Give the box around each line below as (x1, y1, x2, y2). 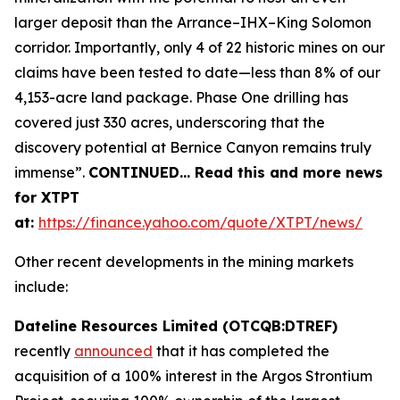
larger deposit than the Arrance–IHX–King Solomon (14, 13, 371, 31)
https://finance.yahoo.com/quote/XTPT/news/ (38, 213, 362, 231)
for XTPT (14, 188, 79, 206)
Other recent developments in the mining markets (14, 253, 354, 271)
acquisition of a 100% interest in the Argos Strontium (14, 367, 372, 385)
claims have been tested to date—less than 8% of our (14, 63, 380, 81)
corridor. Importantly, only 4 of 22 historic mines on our (14, 38, 385, 56)
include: (14, 278, 68, 296)
